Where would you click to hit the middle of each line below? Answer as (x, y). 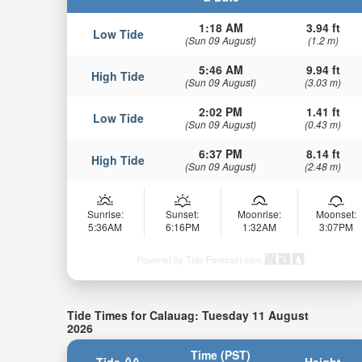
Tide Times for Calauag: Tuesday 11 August (187, 315)
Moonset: (336, 213)
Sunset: (183, 213)
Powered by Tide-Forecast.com (198, 259)
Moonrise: (259, 213)
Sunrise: (105, 213)
